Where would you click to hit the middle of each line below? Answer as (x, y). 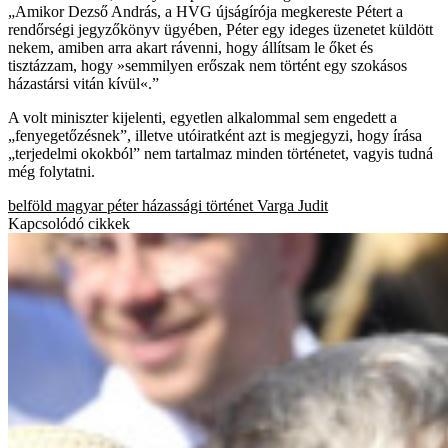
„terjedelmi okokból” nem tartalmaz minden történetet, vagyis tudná (220, 153)
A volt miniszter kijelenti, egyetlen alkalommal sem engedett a (202, 117)
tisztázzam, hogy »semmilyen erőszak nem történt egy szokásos (207, 65)
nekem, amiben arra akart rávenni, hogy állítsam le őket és (190, 47)
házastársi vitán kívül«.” (83, 83)
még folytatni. (51, 171)
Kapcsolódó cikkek (69, 223)
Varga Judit (292, 205)
